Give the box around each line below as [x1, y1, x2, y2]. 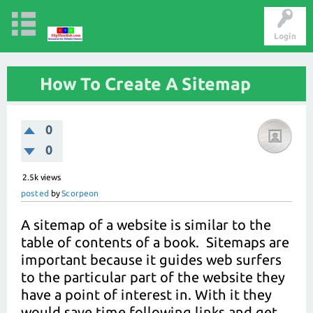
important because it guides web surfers [21, 252, 282, 268]
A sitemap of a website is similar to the [21, 217, 271, 233]
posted [21, 189, 49, 198]
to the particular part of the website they [21, 269, 284, 285]
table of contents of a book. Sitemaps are [21, 234, 289, 250]
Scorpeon [61, 189, 99, 198]
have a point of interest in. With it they [21, 286, 271, 303]
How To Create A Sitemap [40, 74, 251, 94]
